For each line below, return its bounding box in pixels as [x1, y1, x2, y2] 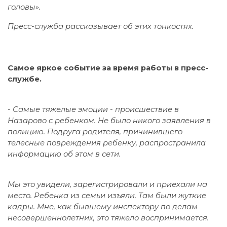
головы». [8, 2, 43, 12]
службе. [8, 74, 42, 84]
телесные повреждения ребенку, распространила [8, 138, 206, 147]
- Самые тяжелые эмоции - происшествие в [8, 104, 179, 114]
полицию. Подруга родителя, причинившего [8, 127, 182, 136]
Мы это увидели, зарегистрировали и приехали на [8, 179, 207, 189]
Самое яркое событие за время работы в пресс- [8, 63, 208, 72]
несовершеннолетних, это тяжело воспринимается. [8, 213, 211, 222]
